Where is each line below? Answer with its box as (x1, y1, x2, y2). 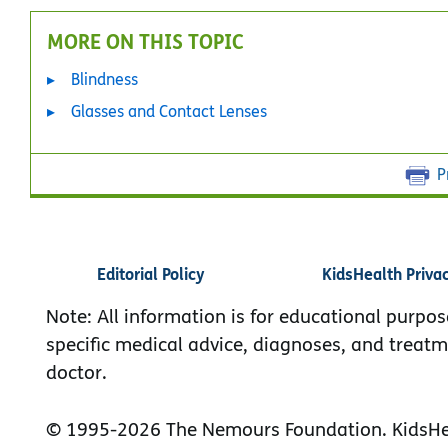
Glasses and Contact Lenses (71, 100, 267, 122)
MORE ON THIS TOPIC (47, 26, 244, 56)
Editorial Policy (96, 262, 205, 285)
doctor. (46, 359, 107, 385)
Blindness (71, 68, 138, 90)
